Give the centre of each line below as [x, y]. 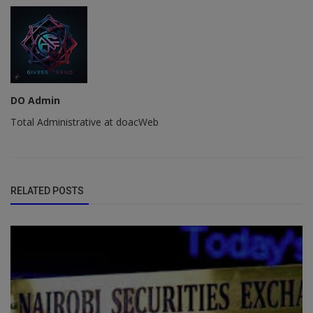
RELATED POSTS [47, 190]
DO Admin [35, 100]
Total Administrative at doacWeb [85, 122]
